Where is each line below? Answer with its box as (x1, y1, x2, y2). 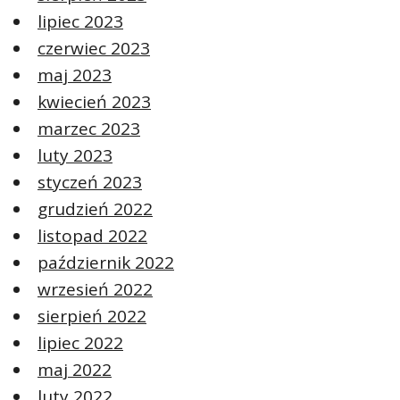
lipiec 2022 (37, 331, 123, 355)
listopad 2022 (37, 224, 147, 248)
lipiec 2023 (37, 10, 123, 34)
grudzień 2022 (37, 197, 153, 221)
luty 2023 (37, 144, 112, 168)
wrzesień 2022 (37, 278, 153, 302)
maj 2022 (37, 358, 112, 382)
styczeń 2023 (37, 171, 142, 195)
